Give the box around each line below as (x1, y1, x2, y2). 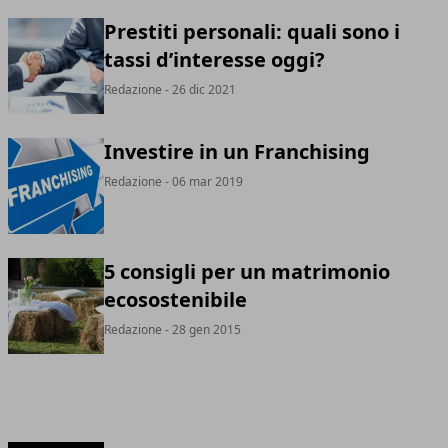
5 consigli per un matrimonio (104, 258, 390, 285)
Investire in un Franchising (104, 138, 370, 165)
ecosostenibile (104, 286, 247, 313)
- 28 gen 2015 (162, 321, 241, 338)
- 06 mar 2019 (162, 173, 243, 190)
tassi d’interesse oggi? (104, 46, 325, 73)
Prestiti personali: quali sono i (104, 18, 400, 45)
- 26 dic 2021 (162, 81, 236, 98)
